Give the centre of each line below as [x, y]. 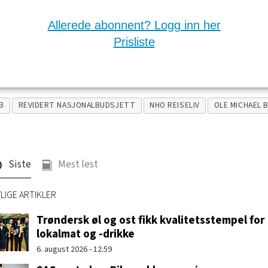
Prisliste [134, 42]
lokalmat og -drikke [85, 234]
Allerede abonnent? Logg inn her [134, 25]
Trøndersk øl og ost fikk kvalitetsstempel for [150, 220]
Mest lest [78, 164]
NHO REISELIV [175, 105]
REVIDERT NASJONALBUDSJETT [77, 105]
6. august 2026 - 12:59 [74, 249]
